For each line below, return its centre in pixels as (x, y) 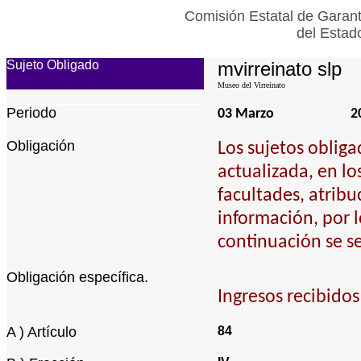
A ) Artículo (41, 332)
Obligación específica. (77, 277)
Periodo (31, 113)
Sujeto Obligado (53, 65)
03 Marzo (246, 114)
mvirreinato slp (280, 69)
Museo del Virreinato (251, 85)
